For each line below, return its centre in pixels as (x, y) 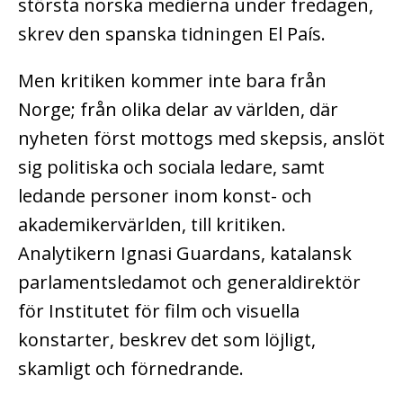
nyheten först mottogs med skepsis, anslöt (201, 139)
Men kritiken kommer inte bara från (172, 81)
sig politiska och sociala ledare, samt (171, 167)
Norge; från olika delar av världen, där (178, 110)
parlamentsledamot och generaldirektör (189, 282)
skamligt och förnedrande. (131, 369)
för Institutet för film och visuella (159, 311)
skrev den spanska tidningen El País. (172, 34)
